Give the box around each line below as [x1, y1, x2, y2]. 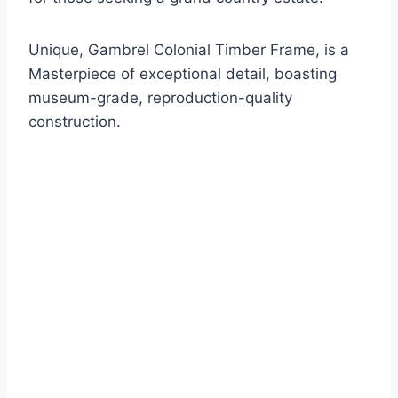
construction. [28, 113, 121, 131]
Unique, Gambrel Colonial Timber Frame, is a [28, 41, 349, 60]
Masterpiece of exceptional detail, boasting [28, 65, 337, 84]
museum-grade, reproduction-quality [28, 89, 292, 107]
